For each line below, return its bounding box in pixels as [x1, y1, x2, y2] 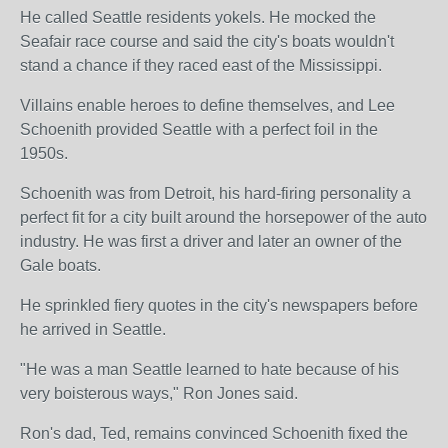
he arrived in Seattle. [20, 321, 166, 338]
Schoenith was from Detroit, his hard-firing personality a [20, 185, 411, 202]
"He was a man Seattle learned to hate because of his [20, 361, 399, 378]
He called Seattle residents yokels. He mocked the [20, 9, 376, 26]
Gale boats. [20, 257, 101, 274]
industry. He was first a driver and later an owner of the [20, 233, 402, 250]
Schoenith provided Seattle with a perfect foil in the [20, 121, 378, 138]
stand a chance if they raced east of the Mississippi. [20, 57, 382, 74]
